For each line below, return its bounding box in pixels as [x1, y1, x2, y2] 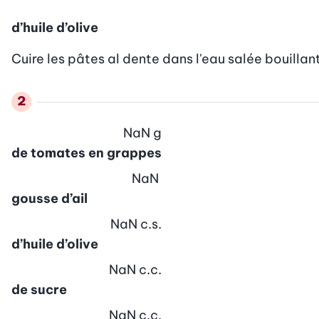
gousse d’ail [11, 189, 88, 206]
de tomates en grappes [11, 144, 162, 161]
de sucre [11, 281, 67, 298]
